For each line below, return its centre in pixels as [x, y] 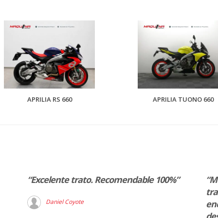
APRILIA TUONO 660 [183, 100]
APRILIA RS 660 [49, 100]
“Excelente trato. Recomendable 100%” [103, 180]
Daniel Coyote [64, 202]
